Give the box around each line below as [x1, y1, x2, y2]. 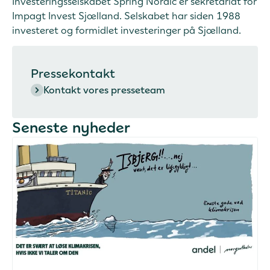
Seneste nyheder [12, 118, 130, 137]
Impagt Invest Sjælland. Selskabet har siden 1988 [12, 9, 240, 22]
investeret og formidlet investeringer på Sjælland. [12, 24, 241, 36]
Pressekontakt [31, 66, 115, 82]
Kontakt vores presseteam [43, 84, 165, 96]
